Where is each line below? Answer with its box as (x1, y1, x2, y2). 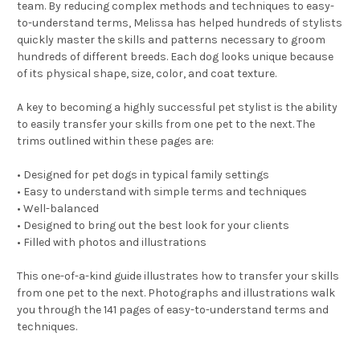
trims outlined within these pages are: (17, 133, 216, 148)
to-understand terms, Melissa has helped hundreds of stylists (17, 15, 342, 30)
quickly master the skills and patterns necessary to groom (17, 32, 325, 47)
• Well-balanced (17, 201, 101, 215)
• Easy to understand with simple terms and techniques (17, 184, 309, 198)
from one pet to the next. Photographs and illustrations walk (17, 285, 335, 300)
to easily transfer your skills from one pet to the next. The (17, 117, 315, 131)
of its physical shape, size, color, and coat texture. (17, 66, 279, 80)
